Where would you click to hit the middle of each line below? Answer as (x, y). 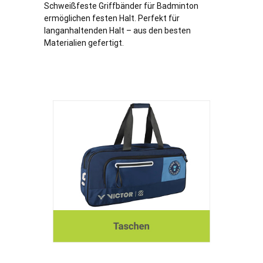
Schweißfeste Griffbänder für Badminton (121, 6)
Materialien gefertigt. (84, 43)
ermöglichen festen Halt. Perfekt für (112, 18)
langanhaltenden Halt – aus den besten (117, 31)
